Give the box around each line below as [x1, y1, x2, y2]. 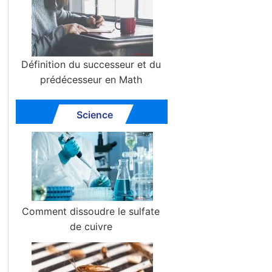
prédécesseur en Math [39, 73, 142, 86]
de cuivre [69, 220, 112, 233]
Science [76, 109, 113, 121]
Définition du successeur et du [21, 58, 161, 70]
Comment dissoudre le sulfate [22, 205, 160, 217]
